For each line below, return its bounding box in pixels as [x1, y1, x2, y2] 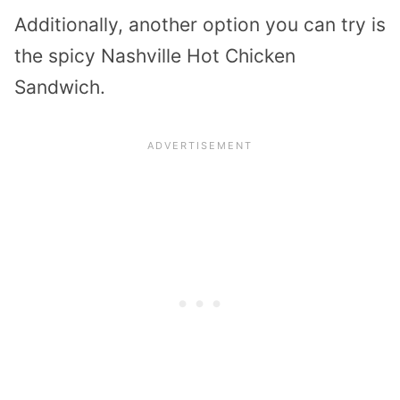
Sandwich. [14, 76, 105, 99]
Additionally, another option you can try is [14, 13, 386, 37]
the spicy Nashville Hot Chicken [14, 45, 296, 68]
